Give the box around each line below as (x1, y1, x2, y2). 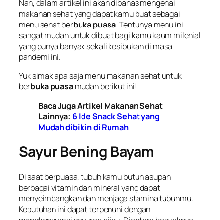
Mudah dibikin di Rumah (38, 121, 129, 133)
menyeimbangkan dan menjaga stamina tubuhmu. (19, 193, 193, 204)
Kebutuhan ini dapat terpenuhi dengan (19, 204, 151, 215)
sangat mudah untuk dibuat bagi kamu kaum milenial (19, 30, 201, 41)
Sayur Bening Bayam (19, 142, 155, 162)
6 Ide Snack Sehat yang (72, 110, 160, 122)
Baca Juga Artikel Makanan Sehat (38, 100, 163, 111)
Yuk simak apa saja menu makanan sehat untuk (19, 70, 182, 82)
